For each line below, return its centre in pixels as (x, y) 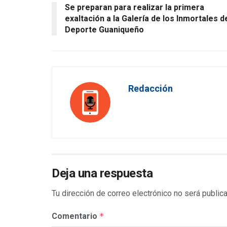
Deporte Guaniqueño (104, 30)
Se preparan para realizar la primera (135, 8)
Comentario (75, 216)
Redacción (150, 89)
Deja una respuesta (102, 174)
